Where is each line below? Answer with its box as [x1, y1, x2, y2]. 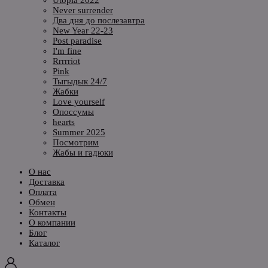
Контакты [29, 207, 66, 217]
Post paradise [53, 35, 102, 45]
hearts [53, 117, 75, 127]
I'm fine [53, 45, 81, 56]
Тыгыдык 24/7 [53, 76, 107, 86]
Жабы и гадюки [53, 147, 113, 157]
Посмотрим [53, 137, 99, 147]
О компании [29, 217, 75, 227]
